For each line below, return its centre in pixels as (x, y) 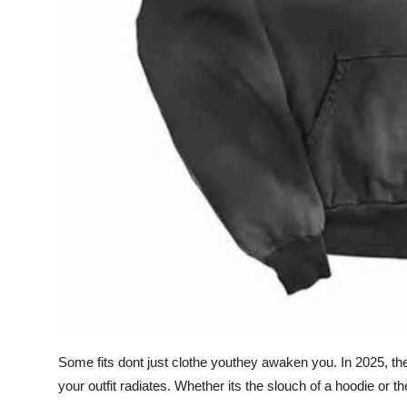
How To (40, 60)
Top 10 (37, 15)
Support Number (71, 104)
